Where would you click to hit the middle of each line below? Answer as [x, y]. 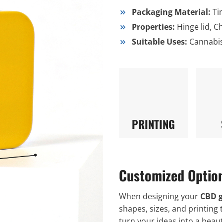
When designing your [160, 196]
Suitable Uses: [161, 42]
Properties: [154, 27]
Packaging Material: [172, 12]
